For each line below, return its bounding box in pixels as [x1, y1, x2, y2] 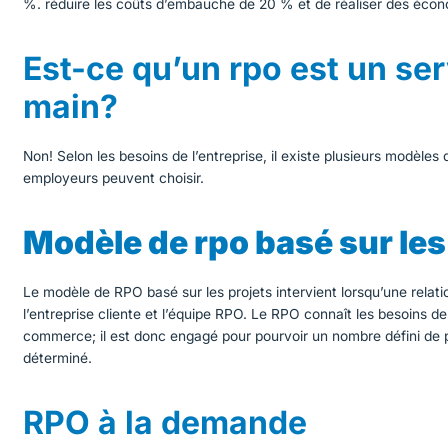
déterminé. [23, 350, 93, 367]
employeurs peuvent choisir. [23, 170, 205, 187]
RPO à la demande [23, 402, 308, 442]
